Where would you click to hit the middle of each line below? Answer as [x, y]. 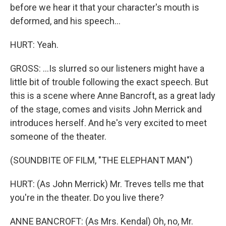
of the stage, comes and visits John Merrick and [106, 109]
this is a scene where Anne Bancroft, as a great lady [113, 96]
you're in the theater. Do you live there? [87, 197]
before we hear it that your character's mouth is [105, 7]
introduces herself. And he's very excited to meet [108, 123]
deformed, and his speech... [65, 21]
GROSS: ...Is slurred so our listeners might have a [107, 68]
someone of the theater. [58, 136]
